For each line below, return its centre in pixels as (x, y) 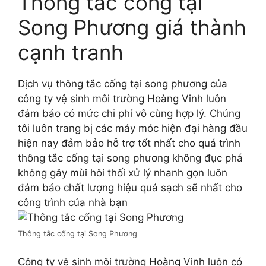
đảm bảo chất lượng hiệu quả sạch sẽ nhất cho (130, 188)
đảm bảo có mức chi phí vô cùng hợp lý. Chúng (129, 114)
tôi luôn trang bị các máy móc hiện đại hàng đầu (133, 129)
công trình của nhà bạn (73, 203)
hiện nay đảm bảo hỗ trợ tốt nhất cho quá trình (129, 143)
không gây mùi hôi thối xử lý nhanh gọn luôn (123, 173)
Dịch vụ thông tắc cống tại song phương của (123, 84)
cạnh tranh (71, 53)
